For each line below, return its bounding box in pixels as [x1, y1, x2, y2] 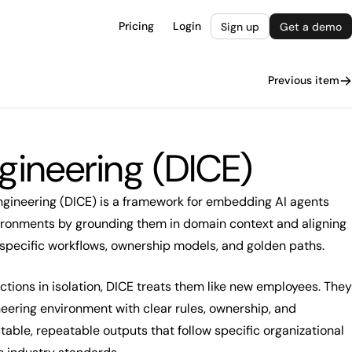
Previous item [268, 73, 339, 87]
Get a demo [280, 20, 342, 34]
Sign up [221, 20, 259, 34]
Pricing [119, 19, 154, 33]
